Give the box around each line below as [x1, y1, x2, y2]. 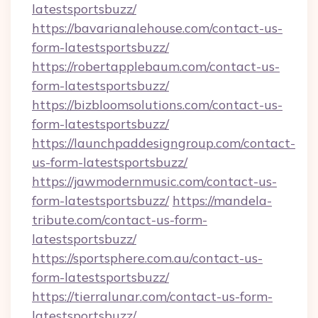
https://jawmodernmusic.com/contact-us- [32, 173, 277, 190]
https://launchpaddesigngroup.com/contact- [32, 135, 295, 151]
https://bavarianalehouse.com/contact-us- [32, 20, 283, 36]
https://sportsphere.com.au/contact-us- [32, 250, 263, 266]
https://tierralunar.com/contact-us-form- [32, 288, 273, 305]
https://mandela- [172, 192, 272, 209]
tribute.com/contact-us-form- [32, 212, 207, 228]
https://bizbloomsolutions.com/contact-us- [32, 97, 283, 113]
